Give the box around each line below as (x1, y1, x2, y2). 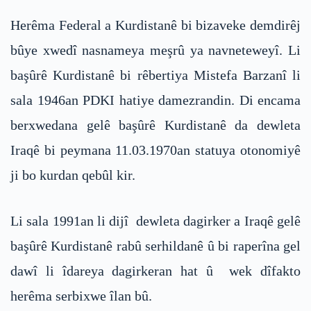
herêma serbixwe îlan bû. (10, 287, 152, 303)
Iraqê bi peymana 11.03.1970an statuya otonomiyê (10, 142, 301, 158)
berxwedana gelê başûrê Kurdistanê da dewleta (10, 117, 301, 133)
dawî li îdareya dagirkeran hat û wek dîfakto (10, 262, 301, 278)
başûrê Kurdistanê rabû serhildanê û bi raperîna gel (10, 237, 301, 253)
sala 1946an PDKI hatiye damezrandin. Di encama (10, 92, 301, 108)
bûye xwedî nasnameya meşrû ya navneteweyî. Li (10, 42, 301, 58)
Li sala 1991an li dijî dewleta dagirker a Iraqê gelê (10, 212, 301, 228)
